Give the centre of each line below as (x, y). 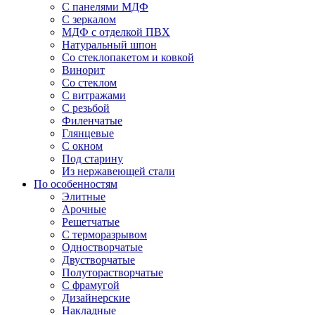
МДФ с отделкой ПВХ (116, 32)
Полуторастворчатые (112, 273)
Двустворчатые (98, 260)
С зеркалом (89, 20)
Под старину (92, 159)
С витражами (94, 96)
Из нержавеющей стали (118, 172)
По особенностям (76, 184)
